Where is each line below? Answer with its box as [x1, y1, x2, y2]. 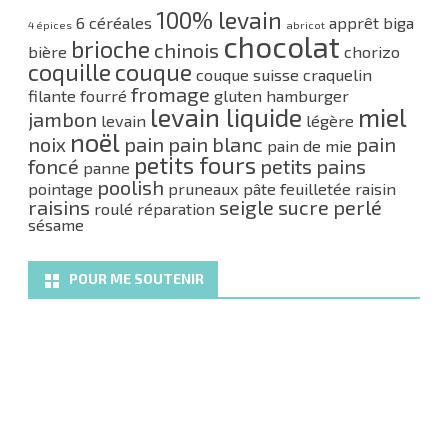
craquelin [303, 65, 372, 84]
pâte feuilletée [243, 179, 351, 198]
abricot [286, 18, 325, 31]
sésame [28, 215, 84, 234]
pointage [28, 179, 93, 198]
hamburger [266, 86, 349, 105]
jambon [28, 107, 97, 131]
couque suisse [196, 65, 299, 84]
